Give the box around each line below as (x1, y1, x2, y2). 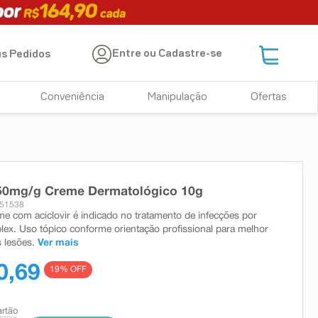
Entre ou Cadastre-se (112, 49, 223, 60)
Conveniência (40, 92, 105, 102)
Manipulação (148, 92, 208, 102)
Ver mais (38, 238, 78, 248)
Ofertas (250, 92, 287, 102)
